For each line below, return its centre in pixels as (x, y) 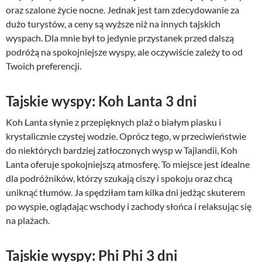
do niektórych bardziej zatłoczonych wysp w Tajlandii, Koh (122, 150)
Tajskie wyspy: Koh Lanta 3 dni (101, 101)
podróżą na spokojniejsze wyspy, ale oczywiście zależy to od (124, 51)
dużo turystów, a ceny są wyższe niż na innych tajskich (113, 23)
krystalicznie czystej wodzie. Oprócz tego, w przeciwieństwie (126, 136)
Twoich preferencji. (44, 65)
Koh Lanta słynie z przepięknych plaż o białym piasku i (113, 122)
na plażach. (28, 220)
